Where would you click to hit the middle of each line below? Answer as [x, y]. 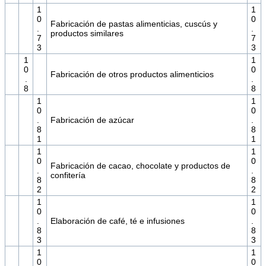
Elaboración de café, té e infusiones [117, 221]
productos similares [87, 34]
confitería [68, 175]
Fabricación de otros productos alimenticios [132, 75]
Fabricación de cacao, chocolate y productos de [140, 166]
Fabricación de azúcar [92, 120]
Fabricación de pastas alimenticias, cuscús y [134, 24]
